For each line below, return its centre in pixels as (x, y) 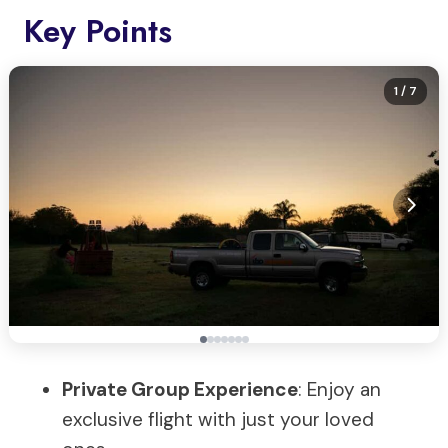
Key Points (98, 31)
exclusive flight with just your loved (218, 419)
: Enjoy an (339, 389)
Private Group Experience (180, 389)
